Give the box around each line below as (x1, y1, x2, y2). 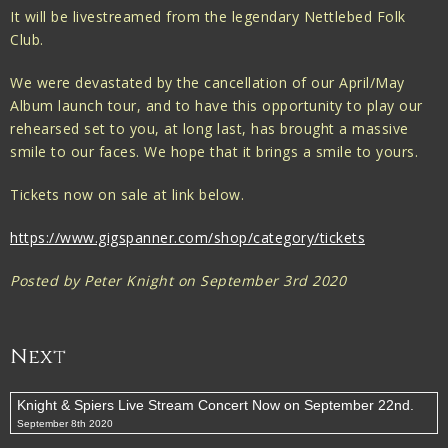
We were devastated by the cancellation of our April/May (10, 73, 405, 92)
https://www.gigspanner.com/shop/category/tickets (10, 228, 365, 247)
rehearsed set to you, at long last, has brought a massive (10, 119, 409, 138)
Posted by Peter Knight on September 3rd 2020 (10, 271, 346, 290)
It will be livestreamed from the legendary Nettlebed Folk (10, 7, 406, 26)
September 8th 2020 (17, 418, 113, 429)
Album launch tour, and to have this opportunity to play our (10, 96, 423, 115)
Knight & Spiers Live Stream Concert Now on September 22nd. (17, 397, 414, 413)
